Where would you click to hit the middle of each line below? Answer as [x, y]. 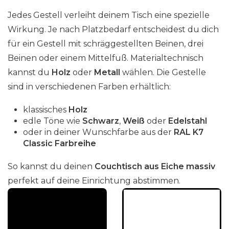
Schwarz [101, 121]
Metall [107, 72]
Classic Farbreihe [60, 143]
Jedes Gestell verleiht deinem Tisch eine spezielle [109, 15]
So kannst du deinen [51, 166]
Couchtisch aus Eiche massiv [155, 166]
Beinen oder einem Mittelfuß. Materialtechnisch [106, 58]
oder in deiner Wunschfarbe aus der [98, 132]
